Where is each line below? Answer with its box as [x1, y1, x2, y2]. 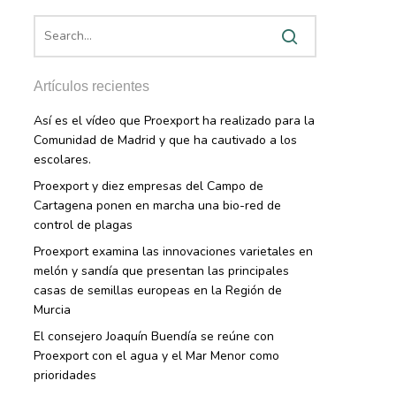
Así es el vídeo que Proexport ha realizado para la [33, 112, 315, 129]
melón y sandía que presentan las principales [33, 263, 289, 279]
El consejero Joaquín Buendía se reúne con [33, 328, 274, 345]
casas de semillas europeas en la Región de [33, 282, 282, 299]
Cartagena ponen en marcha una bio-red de [33, 197, 281, 214]
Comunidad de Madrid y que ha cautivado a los [33, 132, 297, 148]
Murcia [33, 301, 71, 318]
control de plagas [33, 217, 133, 233]
